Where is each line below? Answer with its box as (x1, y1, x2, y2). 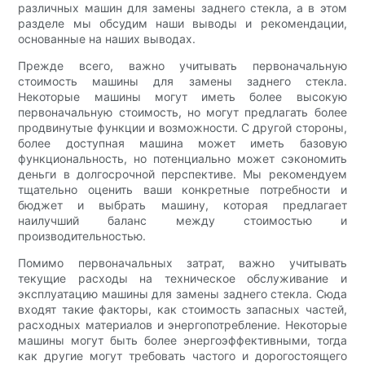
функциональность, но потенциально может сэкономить (18, 151, 347, 165)
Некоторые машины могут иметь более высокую (18, 89, 347, 103)
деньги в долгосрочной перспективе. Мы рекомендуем (18, 166, 347, 181)
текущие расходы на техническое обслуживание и (18, 270, 347, 285)
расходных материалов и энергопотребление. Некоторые (18, 317, 347, 332)
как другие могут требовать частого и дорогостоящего (18, 348, 347, 363)
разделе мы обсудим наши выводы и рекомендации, (18, 15, 347, 30)
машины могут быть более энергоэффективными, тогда (18, 332, 347, 347)
